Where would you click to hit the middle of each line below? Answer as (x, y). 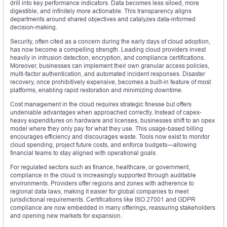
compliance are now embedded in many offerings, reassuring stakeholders (113, 208)
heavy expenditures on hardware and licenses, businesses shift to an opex (112, 121)
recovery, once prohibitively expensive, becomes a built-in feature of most (110, 82)
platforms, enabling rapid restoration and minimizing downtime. (97, 90)
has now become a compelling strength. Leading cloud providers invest (108, 50)
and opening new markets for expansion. (66, 216)
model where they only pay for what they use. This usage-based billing (107, 129)
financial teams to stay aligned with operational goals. (84, 153)
